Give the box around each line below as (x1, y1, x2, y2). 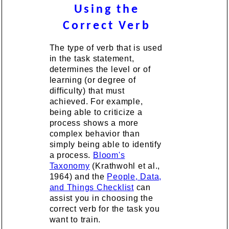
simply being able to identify (49, 140, 162, 149)
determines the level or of (49, 64, 151, 74)
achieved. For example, (49, 97, 143, 106)
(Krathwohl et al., (89, 161, 161, 170)
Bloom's (93, 150, 125, 159)
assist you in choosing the (49, 193, 153, 202)
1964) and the (49, 172, 107, 181)
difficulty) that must (49, 86, 125, 95)
